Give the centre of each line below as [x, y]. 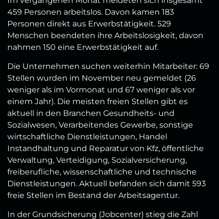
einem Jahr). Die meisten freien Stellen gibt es [98, 102]
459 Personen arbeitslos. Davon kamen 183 [91, 12]
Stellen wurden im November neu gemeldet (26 [102, 78]
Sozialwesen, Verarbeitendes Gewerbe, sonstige [100, 125]
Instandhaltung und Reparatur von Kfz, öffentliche [106, 149]
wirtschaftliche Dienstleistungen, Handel [87, 137]
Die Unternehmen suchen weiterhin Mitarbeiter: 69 [108, 66]
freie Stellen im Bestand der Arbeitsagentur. [93, 196]
